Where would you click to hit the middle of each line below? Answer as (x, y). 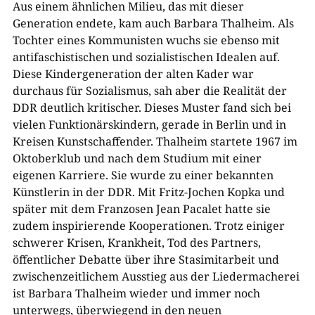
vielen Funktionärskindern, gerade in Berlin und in (149, 125)
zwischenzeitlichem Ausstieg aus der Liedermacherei (156, 277)
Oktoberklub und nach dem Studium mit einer (137, 159)
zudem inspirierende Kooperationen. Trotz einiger (148, 226)
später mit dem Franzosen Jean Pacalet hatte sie (141, 209)
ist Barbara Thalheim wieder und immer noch (136, 294)
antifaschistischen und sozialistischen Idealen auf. (146, 57)
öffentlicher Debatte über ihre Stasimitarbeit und (146, 260)
